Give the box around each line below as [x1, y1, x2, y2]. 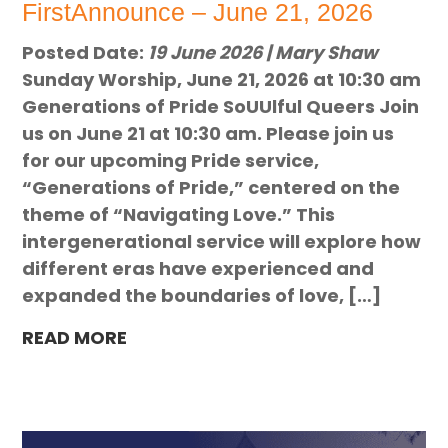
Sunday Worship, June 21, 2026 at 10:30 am [22, 66, 422, 92]
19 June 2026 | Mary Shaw [148, 39, 379, 65]
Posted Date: [22, 39, 149, 65]
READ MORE [22, 324, 128, 350]
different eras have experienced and [22, 255, 375, 281]
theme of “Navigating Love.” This [22, 201, 336, 227]
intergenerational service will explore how [22, 228, 422, 254]
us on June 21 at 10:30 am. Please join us [22, 120, 395, 146]
